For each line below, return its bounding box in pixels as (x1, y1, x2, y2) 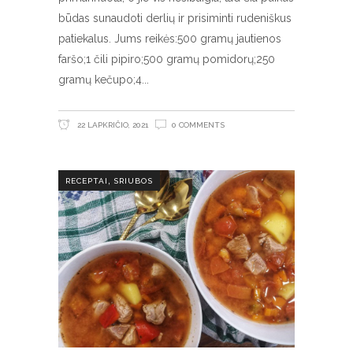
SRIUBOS (113, 176, 153, 186)
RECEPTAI (65, 176, 108, 186)
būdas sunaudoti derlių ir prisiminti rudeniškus (58, 12, 292, 25)
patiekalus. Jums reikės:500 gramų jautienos (58, 32, 281, 46)
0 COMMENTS (172, 121, 225, 130)
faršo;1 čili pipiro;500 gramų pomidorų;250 (58, 53, 275, 66)
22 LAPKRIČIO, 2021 (75, 121, 148, 130)
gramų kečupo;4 (58, 73, 142, 87)
